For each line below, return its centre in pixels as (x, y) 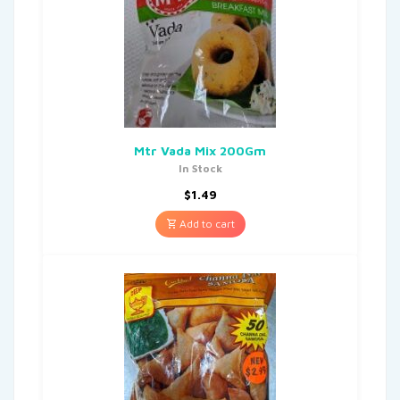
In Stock (200, 168)
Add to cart (205, 223)
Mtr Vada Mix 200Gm (200, 150)
